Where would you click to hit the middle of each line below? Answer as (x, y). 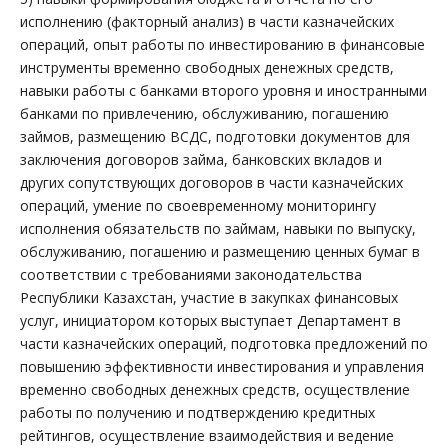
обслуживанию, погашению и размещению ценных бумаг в (220, 251)
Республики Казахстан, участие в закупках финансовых (209, 297)
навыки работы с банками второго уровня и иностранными (223, 90)
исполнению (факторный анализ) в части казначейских (207, 21)
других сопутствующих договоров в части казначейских (211, 182)
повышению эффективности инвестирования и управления (222, 366)
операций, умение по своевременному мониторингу (198, 205)
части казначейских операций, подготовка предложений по (224, 343)
